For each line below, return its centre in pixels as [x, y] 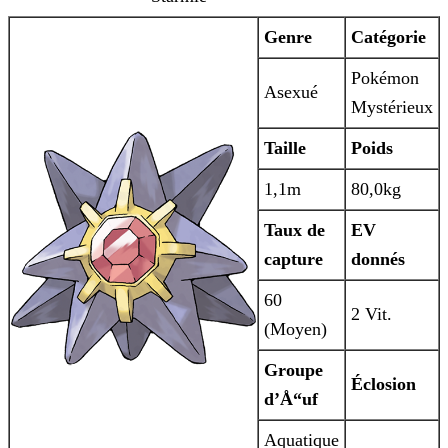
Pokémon [385, 78]
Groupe [293, 370]
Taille [285, 148]
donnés [378, 259]
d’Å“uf [291, 399]
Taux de [294, 230]
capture [293, 259]
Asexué [291, 92]
